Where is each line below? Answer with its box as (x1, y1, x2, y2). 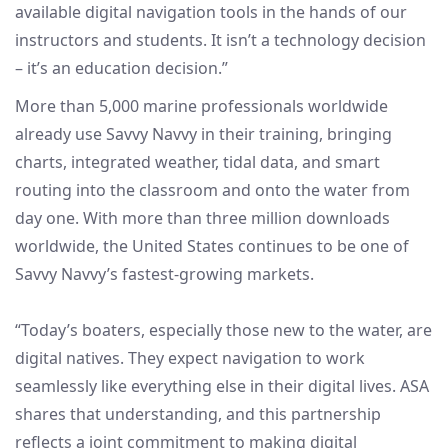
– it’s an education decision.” (15, 57, 228, 80)
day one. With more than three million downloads (15, 207, 390, 230)
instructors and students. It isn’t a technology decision (15, 29, 426, 52)
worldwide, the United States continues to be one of (15, 235, 409, 258)
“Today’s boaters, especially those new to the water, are (15, 319, 432, 342)
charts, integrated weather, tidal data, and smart (15, 151, 380, 174)
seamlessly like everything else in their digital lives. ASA (15, 375, 429, 398)
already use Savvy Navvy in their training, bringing (15, 123, 392, 146)
